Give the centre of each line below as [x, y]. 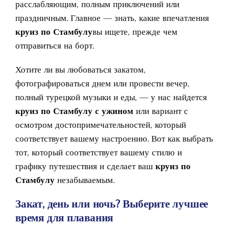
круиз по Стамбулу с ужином [74, 111]
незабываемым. [85, 180]
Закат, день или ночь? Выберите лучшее [112, 204]
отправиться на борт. [55, 45]
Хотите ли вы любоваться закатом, [81, 69]
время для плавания [64, 217]
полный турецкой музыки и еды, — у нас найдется [111, 97]
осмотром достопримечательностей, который [101, 124]
